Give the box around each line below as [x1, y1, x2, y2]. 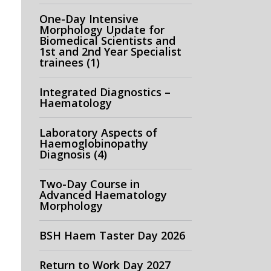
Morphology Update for [39, 22, 165, 37]
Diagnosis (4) [39, 147, 107, 162]
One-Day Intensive [39, 11, 139, 26]
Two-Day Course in [39, 177, 140, 191]
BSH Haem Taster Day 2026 [39, 228, 185, 243]
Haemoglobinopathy [39, 136, 148, 151]
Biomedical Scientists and [39, 33, 175, 48]
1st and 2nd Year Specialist [39, 44, 181, 59]
